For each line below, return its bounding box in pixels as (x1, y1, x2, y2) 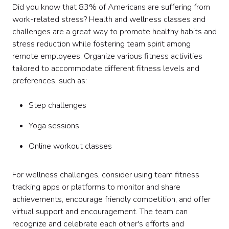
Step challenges (29, 100, 86, 111)
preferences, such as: (12, 75, 87, 87)
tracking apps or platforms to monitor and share (12, 181, 180, 193)
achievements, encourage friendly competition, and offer (12, 194, 211, 205)
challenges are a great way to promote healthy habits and (12, 26, 217, 38)
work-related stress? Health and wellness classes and (12, 14, 205, 26)
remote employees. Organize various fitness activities (12, 51, 202, 62)
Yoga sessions (29, 120, 79, 132)
